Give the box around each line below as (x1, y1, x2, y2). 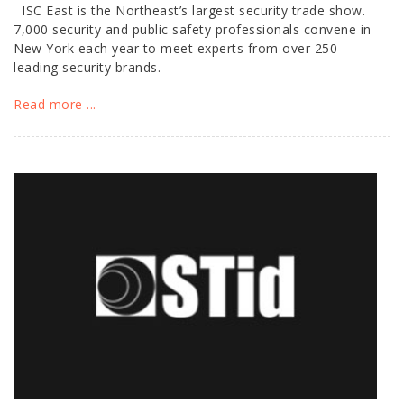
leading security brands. (14, 59, 161, 76)
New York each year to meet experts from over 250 (14, 40, 337, 57)
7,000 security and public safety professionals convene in (14, 21, 372, 38)
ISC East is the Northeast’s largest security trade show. (14, 2, 365, 19)
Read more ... (14, 96, 96, 113)
